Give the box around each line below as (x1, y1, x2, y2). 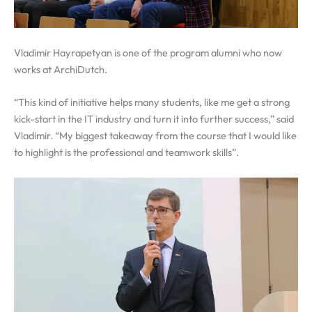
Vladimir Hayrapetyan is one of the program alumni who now (14, 45, 282, 59)
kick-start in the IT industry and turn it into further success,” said (14, 112, 294, 126)
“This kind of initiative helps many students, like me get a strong (14, 95, 290, 109)
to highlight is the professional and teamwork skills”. (14, 146, 239, 159)
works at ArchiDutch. (14, 62, 107, 76)
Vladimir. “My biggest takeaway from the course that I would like (14, 129, 297, 143)
